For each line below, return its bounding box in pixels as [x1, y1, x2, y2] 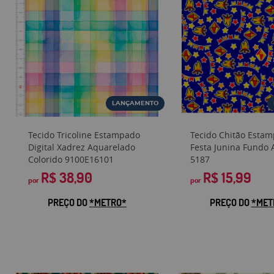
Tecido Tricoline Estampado [28, 129, 141, 141]
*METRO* [89, 196, 127, 209]
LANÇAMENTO [111, 100, 158, 107]
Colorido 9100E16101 [28, 154, 114, 166]
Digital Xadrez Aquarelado [28, 141, 136, 154]
